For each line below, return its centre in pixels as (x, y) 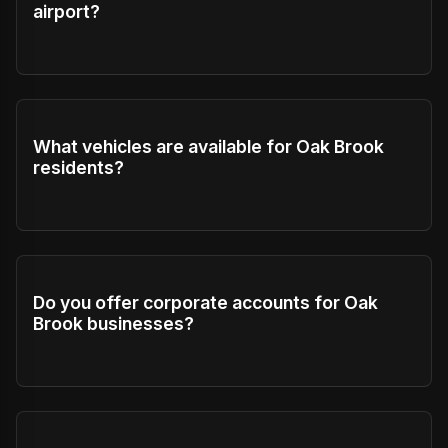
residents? (78, 167)
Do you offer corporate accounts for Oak (205, 302)
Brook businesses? (113, 323)
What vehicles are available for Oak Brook (208, 146)
